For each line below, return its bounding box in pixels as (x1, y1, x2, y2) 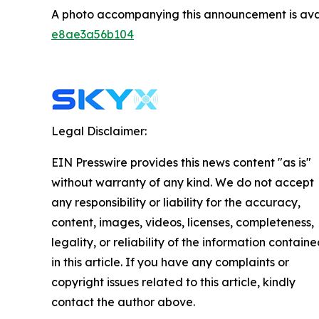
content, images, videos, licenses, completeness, (51, 215, 314, 229)
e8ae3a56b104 (51, 27, 134, 41)
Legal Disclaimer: (51, 124, 147, 138)
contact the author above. (51, 295, 195, 309)
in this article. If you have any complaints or (51, 255, 289, 269)
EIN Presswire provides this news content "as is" (51, 155, 311, 169)
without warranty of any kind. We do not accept (51, 175, 314, 189)
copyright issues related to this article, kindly (51, 275, 296, 289)
